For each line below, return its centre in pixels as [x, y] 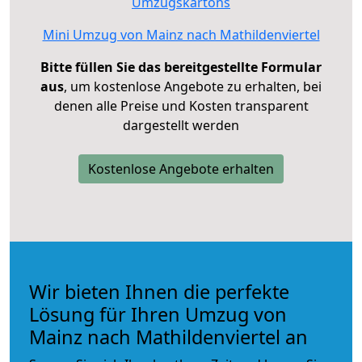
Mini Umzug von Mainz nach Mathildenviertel [181, 34]
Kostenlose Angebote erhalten [181, 168]
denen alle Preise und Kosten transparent [181, 105]
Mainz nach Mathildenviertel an [168, 337]
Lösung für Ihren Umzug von [158, 314]
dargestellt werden [181, 125]
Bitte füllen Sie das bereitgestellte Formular [181, 67]
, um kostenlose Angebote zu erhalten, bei [193, 86]
